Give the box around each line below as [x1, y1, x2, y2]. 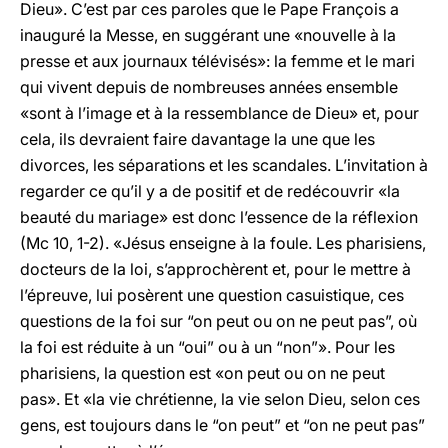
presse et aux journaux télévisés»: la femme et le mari [20, 51, 415, 71]
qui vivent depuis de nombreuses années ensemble [20, 77, 398, 97]
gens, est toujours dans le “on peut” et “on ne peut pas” [20, 415, 425, 435]
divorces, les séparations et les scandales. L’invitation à [20, 155, 428, 175]
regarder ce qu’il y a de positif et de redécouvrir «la [20, 181, 400, 201]
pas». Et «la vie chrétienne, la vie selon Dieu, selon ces [20, 389, 420, 409]
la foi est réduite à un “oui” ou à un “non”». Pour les [20, 337, 395, 357]
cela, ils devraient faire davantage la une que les [20, 129, 375, 149]
